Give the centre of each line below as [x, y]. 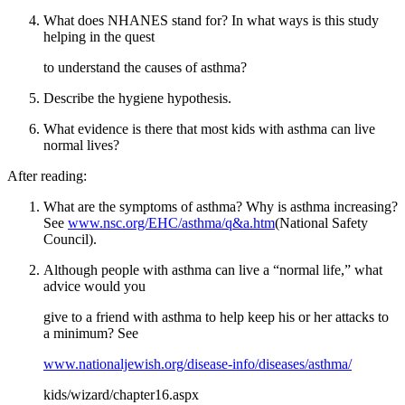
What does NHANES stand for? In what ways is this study [211, 20]
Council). [70, 239]
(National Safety [321, 222]
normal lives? [81, 145]
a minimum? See [91, 333]
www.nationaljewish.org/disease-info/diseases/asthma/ [198, 363]
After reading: [47, 175]
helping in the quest [99, 36]
